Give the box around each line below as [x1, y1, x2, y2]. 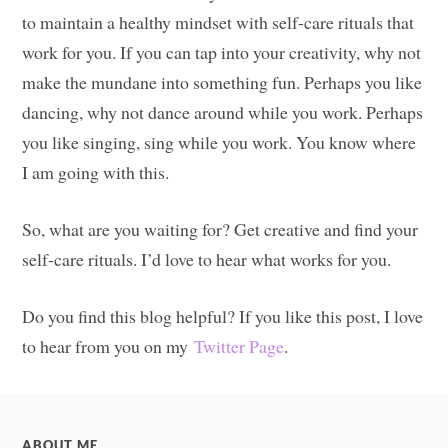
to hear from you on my [22, 333, 195, 358]
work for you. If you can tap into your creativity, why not [22, 40, 422, 65]
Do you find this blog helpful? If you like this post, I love [22, 303, 424, 328]
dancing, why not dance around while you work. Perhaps [22, 100, 424, 125]
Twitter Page [194, 333, 285, 358]
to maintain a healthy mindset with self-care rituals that [22, 10, 415, 35]
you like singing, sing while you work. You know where [22, 130, 417, 155]
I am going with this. [22, 160, 170, 185]
